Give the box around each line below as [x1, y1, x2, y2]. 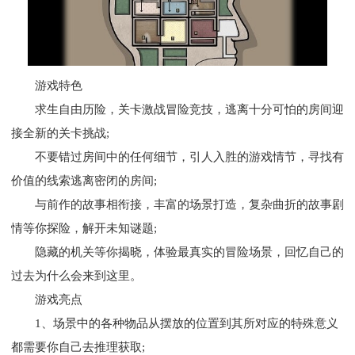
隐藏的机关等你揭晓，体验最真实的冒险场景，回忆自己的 [11, 246, 344, 259]
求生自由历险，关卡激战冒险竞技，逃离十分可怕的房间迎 [11, 103, 344, 116]
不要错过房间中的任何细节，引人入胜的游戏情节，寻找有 [11, 151, 344, 164]
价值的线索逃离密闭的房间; [11, 174, 157, 188]
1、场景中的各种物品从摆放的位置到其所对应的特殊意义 [11, 317, 338, 330]
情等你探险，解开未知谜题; [11, 222, 157, 235]
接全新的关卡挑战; [11, 127, 109, 140]
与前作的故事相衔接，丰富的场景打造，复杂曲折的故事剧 [11, 198, 344, 212]
